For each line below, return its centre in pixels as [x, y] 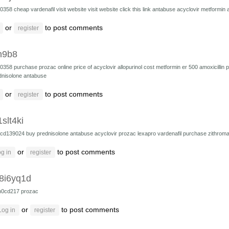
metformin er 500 [178, 67]
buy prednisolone [48, 133]
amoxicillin [213, 67]
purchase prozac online [44, 67]
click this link [136, 9]
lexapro [147, 133]
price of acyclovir [96, 67]
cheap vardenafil [35, 9]
